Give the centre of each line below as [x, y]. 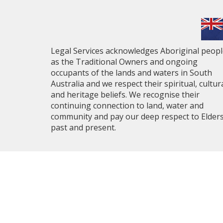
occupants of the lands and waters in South [131, 73]
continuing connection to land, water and [127, 106]
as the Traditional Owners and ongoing [124, 62]
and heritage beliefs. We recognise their [125, 95]
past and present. [83, 127]
